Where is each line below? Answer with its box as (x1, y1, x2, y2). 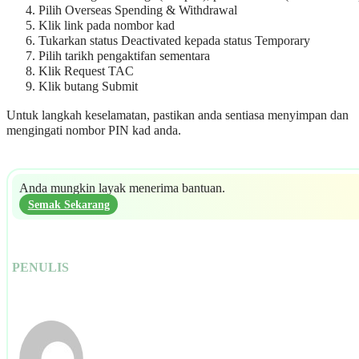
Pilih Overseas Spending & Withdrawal (38, 3, 237, 18)
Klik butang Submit (38, 79, 138, 95)
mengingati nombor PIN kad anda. (6, 123, 181, 138)
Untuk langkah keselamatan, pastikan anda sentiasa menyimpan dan (6, 107, 349, 123)
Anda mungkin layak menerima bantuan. (18, 181, 225, 196)
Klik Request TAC (38, 64, 134, 79)
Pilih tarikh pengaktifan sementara (38, 49, 210, 64)
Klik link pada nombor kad (38, 18, 175, 34)
